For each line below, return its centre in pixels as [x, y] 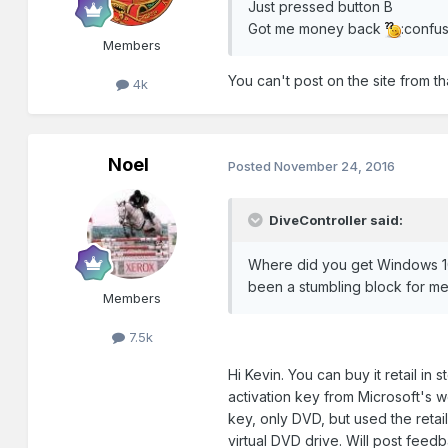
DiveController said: [335, 220]
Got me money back [317, 28]
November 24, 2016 [335, 165]
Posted [251, 165]
